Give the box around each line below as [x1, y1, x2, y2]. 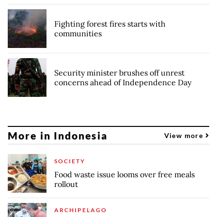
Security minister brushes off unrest [54, 68, 185, 78]
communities [54, 29, 102, 39]
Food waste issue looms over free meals [54, 170, 195, 180]
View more [164, 131, 205, 139]
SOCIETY [54, 157, 85, 165]
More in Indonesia [8, 129, 108, 141]
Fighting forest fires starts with [54, 19, 166, 29]
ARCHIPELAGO [54, 206, 107, 214]
